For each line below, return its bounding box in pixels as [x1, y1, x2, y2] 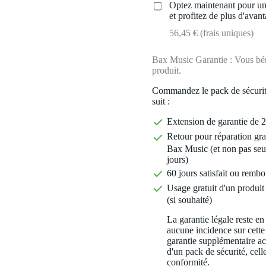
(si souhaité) [166, 195, 212, 205]
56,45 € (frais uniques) [169, 28, 254, 38]
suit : [151, 96, 170, 106]
